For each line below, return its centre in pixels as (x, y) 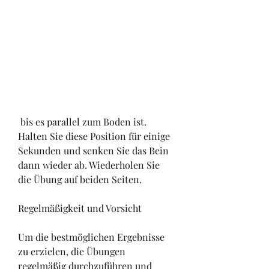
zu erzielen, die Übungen (72, 251)
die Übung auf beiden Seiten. (80, 179)
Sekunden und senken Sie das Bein (93, 150)
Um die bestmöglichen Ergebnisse (91, 237)
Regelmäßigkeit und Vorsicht (80, 208)
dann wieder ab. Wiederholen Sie (89, 165)
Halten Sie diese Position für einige (94, 136)
